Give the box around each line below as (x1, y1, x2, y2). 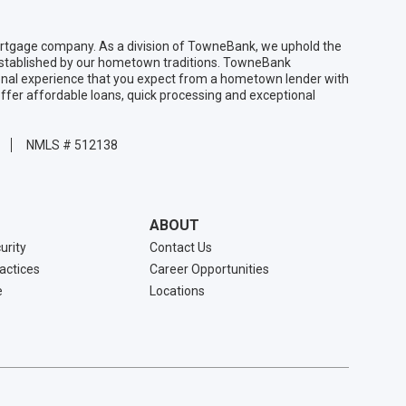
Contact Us (150, 240, 213, 256)
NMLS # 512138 (26, 138, 118, 153)
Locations (150, 284, 206, 299)
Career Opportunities (150, 262, 270, 277)
